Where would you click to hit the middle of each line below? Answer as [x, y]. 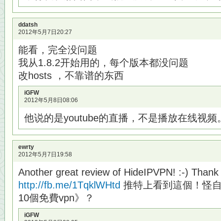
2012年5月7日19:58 [45, 154]
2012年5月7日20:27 [45, 32]
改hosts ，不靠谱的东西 [71, 75]
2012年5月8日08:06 [51, 100]
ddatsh [28, 25]
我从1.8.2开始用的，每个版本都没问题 [103, 63]
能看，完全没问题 [58, 50]
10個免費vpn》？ [56, 198]
